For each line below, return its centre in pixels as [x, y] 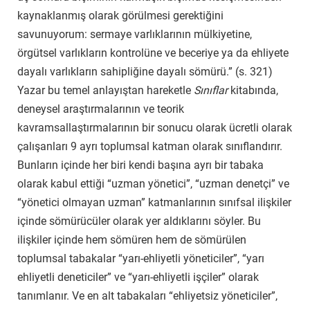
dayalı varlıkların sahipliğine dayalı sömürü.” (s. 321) [145, 72]
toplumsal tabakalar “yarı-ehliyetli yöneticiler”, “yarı [141, 259]
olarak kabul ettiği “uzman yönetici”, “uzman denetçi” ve [153, 184]
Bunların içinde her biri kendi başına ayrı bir [124, 165]
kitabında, [254, 91]
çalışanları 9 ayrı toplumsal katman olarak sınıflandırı [147, 147]
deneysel [39, 109]
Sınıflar [212, 91]
